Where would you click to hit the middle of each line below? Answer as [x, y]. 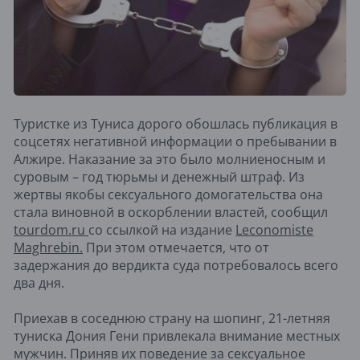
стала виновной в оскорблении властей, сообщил [171, 213]
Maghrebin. [48, 248]
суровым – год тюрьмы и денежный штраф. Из [159, 177]
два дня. [39, 283]
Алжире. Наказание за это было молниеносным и [170, 160]
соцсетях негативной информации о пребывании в [175, 142]
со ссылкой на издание [162, 230]
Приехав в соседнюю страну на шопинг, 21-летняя [172, 319]
